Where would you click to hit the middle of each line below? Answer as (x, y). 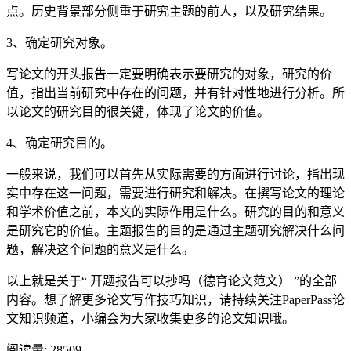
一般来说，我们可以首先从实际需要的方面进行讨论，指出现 (175, 174)
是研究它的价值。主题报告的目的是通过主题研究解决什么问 (175, 230)
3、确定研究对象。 (60, 42)
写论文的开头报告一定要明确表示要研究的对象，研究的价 (169, 74)
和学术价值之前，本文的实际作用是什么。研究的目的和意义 (175, 212)
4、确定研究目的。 (60, 143)
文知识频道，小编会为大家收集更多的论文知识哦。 (150, 318)
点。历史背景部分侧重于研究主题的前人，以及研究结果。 (169, 11)
